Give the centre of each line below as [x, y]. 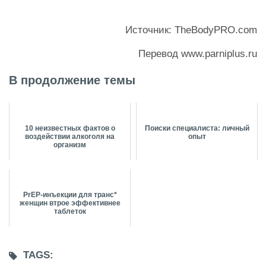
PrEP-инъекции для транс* [70, 195]
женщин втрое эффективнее [70, 203]
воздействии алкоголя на [70, 137]
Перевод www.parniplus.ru [198, 54]
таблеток [70, 212]
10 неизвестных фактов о [70, 129]
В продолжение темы [72, 80]
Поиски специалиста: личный [197, 129]
